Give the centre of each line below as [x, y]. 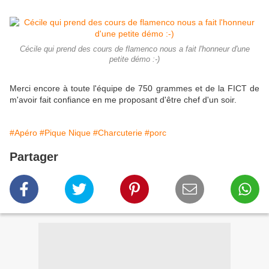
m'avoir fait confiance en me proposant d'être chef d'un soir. [123, 100]
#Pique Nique [65, 133]
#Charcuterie [118, 133]
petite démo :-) [134, 60]
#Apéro [23, 133]
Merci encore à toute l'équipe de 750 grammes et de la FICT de [134, 89]
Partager [34, 157]
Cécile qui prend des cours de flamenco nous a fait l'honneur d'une [134, 50]
